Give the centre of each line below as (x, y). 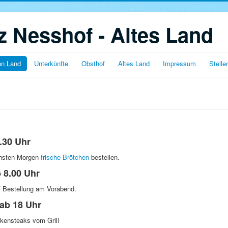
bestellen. (104, 157)
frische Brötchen (65, 157)
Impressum (179, 63)
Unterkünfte (51, 63)
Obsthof (93, 63)
